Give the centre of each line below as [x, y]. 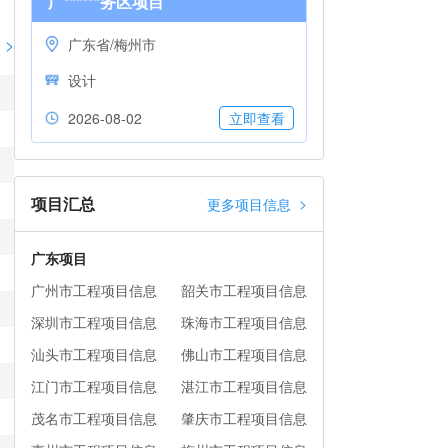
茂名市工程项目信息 [94, 418]
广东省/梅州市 [112, 44]
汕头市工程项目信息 [94, 354]
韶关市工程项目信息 [244, 290]
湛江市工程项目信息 [244, 386]
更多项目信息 [249, 204]
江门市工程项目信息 [94, 386]
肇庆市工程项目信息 [244, 418]
